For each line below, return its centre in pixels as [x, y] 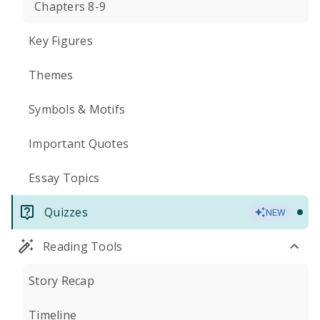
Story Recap [61, 281]
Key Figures [61, 41]
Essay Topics [64, 178]
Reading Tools [83, 246]
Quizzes [66, 212]
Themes [51, 75]
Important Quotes [79, 144]
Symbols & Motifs [77, 109]
